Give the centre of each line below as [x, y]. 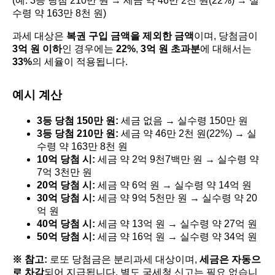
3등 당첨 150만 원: [78, 120]
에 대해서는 [226, 48]
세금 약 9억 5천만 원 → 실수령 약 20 [176, 198]
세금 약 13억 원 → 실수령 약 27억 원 [176, 223]
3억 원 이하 [37, 48]
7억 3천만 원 [64, 172]
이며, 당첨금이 [226, 36]
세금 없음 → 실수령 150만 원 [183, 120]
